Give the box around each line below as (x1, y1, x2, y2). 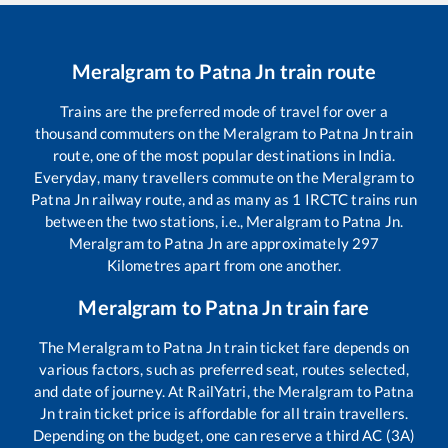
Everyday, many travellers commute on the (33, 167, 322, 186)
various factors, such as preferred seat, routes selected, (39, 359, 409, 378)
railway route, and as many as (89, 189, 293, 208)
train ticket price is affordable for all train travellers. (55, 403, 408, 422)
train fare (282, 294, 370, 319)
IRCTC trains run (301, 189, 417, 208)
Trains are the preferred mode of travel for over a (60, 101, 388, 120)
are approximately (222, 233, 352, 252)
